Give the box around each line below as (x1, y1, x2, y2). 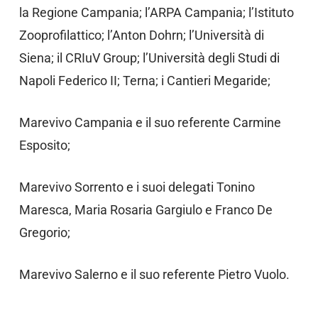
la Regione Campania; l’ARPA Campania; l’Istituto (18, 5, 294, 21)
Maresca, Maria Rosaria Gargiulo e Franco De (18, 202, 273, 218)
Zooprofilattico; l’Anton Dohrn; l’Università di (18, 28, 264, 43)
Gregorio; (18, 225, 70, 241)
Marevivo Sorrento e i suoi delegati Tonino (18, 180, 255, 195)
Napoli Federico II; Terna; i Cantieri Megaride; (18, 73, 270, 89)
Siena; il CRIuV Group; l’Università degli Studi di (18, 50, 280, 66)
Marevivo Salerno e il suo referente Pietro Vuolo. (18, 267, 290, 283)
